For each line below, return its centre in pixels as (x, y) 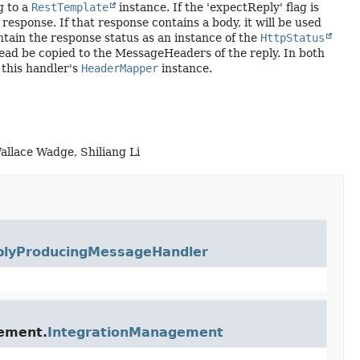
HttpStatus (292, 38)
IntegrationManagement (135, 332)
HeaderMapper (119, 68)
